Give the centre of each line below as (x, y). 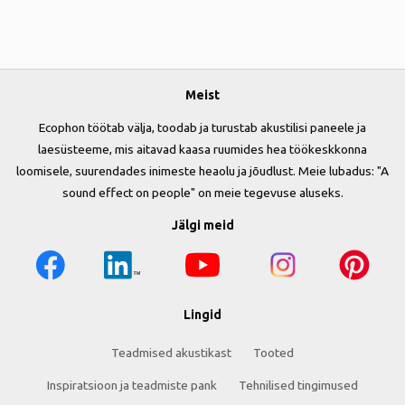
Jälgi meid (202, 225)
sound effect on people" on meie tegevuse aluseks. (202, 193)
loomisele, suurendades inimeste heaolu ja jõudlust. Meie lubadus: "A (202, 171)
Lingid (202, 315)
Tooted (273, 353)
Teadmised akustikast (171, 353)
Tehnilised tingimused (298, 385)
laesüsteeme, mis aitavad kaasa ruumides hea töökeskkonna (202, 149)
